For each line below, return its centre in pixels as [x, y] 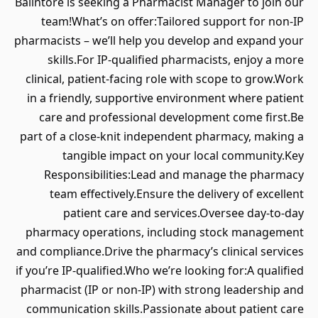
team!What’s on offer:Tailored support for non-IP [172, 21]
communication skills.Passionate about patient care [165, 309]
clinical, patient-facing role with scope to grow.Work [165, 79]
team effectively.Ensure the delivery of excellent [177, 194]
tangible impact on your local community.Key [183, 155]
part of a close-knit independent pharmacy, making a [162, 136]
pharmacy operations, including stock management [165, 232]
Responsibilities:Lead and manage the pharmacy [174, 175]
